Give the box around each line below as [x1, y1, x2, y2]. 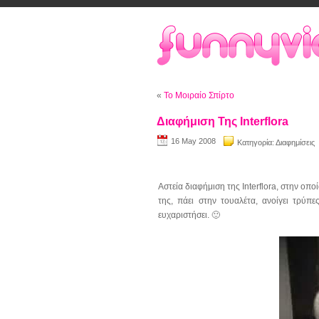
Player [279, 250, 305, 261]
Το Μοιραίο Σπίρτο [164, 90, 234, 100]
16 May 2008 [171, 137, 216, 145]
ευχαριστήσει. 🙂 [158, 210, 220, 220]
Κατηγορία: [237, 138, 276, 147]
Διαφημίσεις [276, 138, 315, 147]
